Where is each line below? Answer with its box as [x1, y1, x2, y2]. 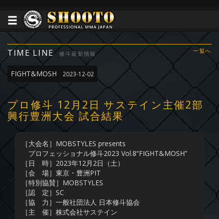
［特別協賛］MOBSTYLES [22, 178, 103, 188]
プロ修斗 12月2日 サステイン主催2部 [7, 98, 204, 112]
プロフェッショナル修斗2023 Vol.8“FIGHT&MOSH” [22, 149, 187, 158]
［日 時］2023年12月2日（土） [22, 158, 124, 168]
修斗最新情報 [59, 50, 97, 58]
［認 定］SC [22, 188, 64, 197]
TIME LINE [7, 47, 54, 59]
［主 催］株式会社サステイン [22, 207, 117, 217]
